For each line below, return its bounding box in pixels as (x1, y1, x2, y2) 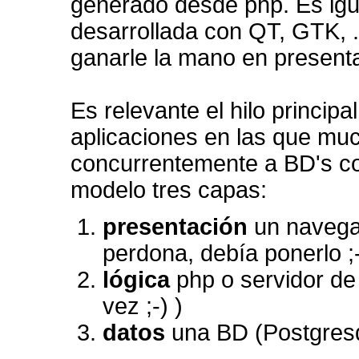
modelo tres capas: (71, 177, 267, 203)
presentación (103, 214, 248, 240)
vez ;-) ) (103, 293, 183, 319)
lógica (103, 267, 170, 292)
